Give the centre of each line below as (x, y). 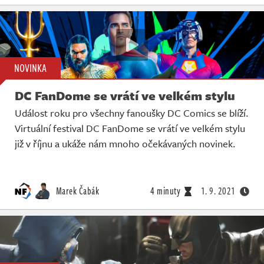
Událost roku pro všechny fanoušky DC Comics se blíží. (132, 113)
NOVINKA (30, 68)
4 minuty (165, 191)
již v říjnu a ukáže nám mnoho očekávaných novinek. (125, 144)
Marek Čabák (76, 191)
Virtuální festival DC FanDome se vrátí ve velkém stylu (130, 128)
